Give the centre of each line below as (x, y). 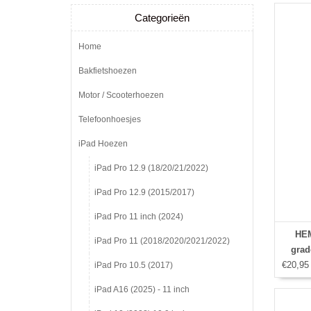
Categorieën (162, 18)
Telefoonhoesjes (110, 119)
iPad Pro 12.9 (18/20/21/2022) (151, 168)
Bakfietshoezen (108, 71)
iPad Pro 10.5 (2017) (134, 265)
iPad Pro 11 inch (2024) (139, 217)
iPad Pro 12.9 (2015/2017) (144, 192)
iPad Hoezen (103, 144)
